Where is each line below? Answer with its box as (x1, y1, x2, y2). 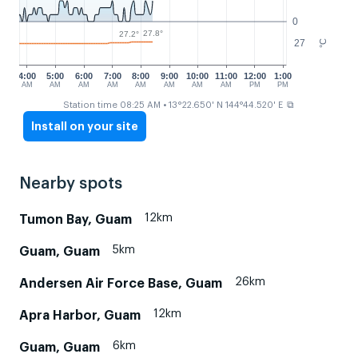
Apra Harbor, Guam (19, 308, 141, 322)
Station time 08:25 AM (62, 100, 161, 109)
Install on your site (31, 120, 138, 132)
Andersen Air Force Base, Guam (19, 276, 222, 290)
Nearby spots (19, 175, 123, 192)
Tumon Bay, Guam (19, 213, 132, 226)
